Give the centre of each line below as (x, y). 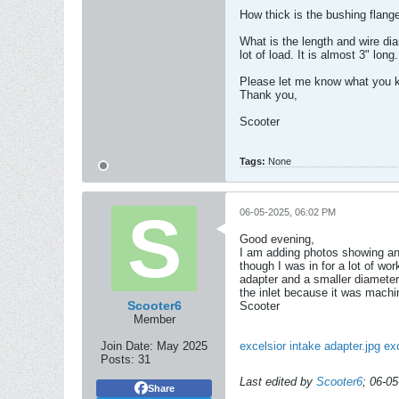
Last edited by (278, 382)
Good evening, (277, 239)
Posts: (118, 359)
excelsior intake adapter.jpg (310, 346)
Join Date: (127, 346)
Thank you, (269, 95)
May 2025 (182, 346)
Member (154, 319)
